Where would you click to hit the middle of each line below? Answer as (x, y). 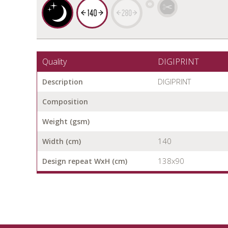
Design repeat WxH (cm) (85, 161)
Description (63, 82)
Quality (54, 62)
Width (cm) (62, 141)
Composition (65, 102)
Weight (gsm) (66, 122)
